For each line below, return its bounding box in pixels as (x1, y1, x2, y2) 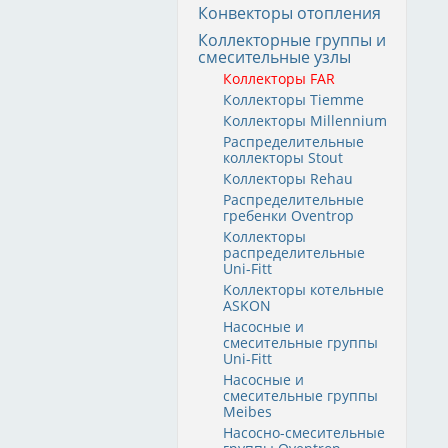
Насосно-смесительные (223, 423, 385, 442)
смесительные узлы (198, 46, 351, 68)
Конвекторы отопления (198, 2, 381, 24)
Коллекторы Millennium (223, 111, 387, 130)
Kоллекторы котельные (223, 280, 384, 299)
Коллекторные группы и (198, 29, 386, 51)
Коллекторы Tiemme (223, 90, 364, 109)
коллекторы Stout (223, 148, 343, 167)
